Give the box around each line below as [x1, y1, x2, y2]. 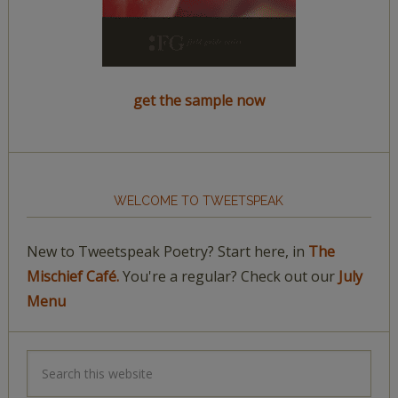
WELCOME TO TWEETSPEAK [114, 194, 284, 208]
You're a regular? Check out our [118, 267, 338, 286]
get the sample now [132, 91, 265, 110]
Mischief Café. [26, 267, 119, 286]
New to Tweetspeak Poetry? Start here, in [26, 242, 308, 261]
